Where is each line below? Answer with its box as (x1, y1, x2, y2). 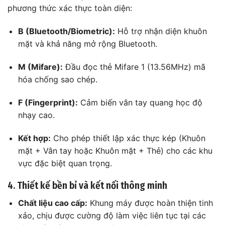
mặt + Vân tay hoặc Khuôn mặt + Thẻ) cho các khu (18, 145, 212, 156)
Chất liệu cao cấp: (18, 197, 87, 208)
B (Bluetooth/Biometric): (18, 26, 115, 37)
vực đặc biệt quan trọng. (18, 158, 112, 168)
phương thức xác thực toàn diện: (8, 3, 132, 14)
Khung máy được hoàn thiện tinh (87, 197, 213, 208)
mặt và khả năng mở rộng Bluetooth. (18, 39, 157, 49)
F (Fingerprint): (18, 97, 78, 107)
